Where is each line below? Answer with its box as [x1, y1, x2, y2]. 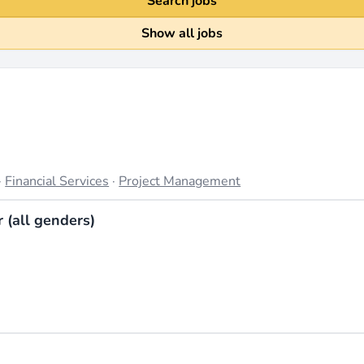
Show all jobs [141, 24, 223, 42]
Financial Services [5, 171, 110, 190]
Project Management [119, 171, 241, 190]
